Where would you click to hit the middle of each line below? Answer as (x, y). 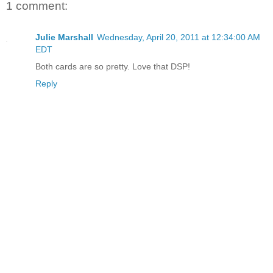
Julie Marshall (64, 37)
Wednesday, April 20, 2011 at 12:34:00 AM (179, 37)
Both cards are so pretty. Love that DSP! (113, 67)
